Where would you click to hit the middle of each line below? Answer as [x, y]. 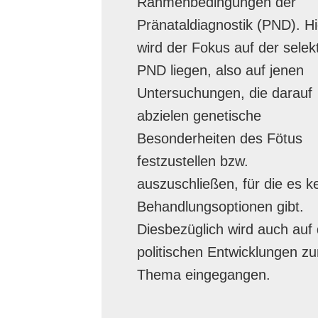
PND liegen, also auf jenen [220, 70]
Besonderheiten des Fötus [219, 138]
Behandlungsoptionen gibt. [220, 207]
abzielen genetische [199, 116]
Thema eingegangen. [203, 275]
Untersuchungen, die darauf [224, 93]
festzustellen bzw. [192, 161]
